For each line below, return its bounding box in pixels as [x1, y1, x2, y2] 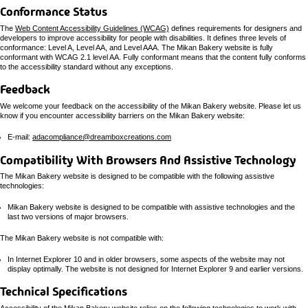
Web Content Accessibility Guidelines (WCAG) [15, 23, 169, 32]
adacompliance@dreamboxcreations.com [32, 133, 172, 141]
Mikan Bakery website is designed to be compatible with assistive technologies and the [8, 203, 296, 212]
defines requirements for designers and [169, 23, 302, 32]
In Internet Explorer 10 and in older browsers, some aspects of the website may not [8, 254, 285, 263]
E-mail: [8, 133, 33, 141]
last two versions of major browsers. [8, 212, 129, 221]
